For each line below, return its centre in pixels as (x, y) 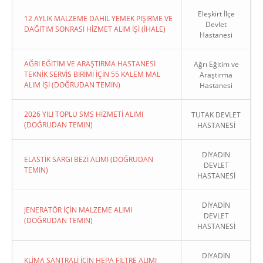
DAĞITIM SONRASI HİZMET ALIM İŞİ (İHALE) (95, 29)
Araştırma (216, 75)
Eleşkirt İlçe (216, 14)
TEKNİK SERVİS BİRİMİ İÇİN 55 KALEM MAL (92, 74)
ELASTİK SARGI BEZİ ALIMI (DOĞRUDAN (89, 159)
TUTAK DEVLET (216, 115)
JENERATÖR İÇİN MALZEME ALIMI (78, 210)
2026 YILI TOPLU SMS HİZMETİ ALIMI (84, 114)
